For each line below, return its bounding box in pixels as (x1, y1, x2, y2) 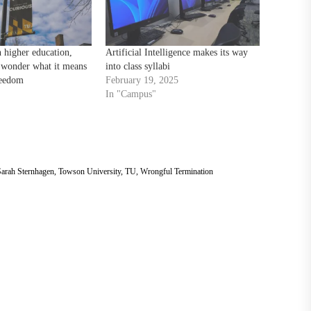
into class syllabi (105, 60, 170, 72)
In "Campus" (105, 88, 156, 99)
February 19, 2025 (105, 74, 178, 85)
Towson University (58, 166, 121, 176)
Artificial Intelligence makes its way (105, 47, 248, 58)
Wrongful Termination (140, 166, 213, 176)
